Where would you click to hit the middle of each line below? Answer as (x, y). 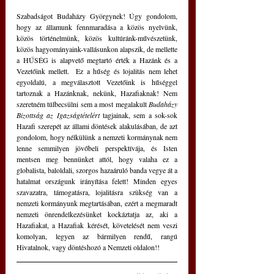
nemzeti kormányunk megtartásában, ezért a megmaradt (97, 203)
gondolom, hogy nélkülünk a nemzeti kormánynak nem (97, 137)
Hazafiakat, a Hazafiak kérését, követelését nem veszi (97, 225)
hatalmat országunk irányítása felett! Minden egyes (97, 181)
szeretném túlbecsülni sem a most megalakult (83, 104)
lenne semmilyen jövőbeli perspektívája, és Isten (97, 148)
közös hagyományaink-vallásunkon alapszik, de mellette (97, 49)
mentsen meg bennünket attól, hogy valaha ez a (97, 159)
